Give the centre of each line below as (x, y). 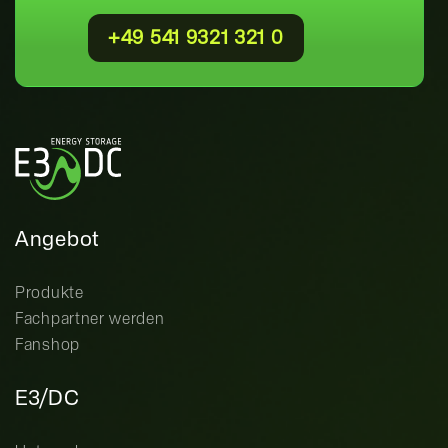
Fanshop (47, 346)
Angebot (57, 241)
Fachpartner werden (90, 320)
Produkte (49, 294)
